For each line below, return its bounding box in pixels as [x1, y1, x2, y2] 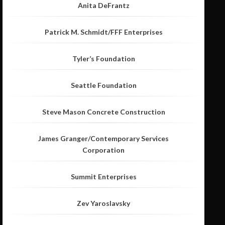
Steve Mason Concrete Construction [42, 107, 165, 117]
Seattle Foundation [70, 81, 137, 90]
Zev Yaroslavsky [77, 199, 131, 208]
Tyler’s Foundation [72, 54, 135, 63]
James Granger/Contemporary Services [38, 134, 169, 143]
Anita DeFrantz [77, 1, 130, 10]
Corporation [82, 146, 125, 155]
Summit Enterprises [70, 172, 137, 181]
